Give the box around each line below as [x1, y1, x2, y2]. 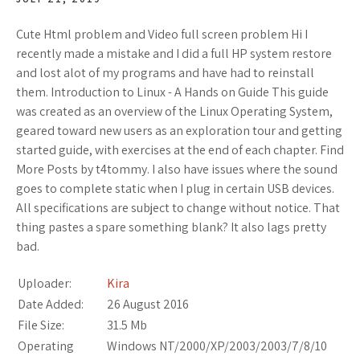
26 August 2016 [107, 296, 189, 313]
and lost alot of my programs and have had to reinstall [16, 64, 314, 81]
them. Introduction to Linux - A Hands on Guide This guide [16, 84, 329, 100]
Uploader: [18, 275, 72, 292]
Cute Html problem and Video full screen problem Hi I [16, 26, 308, 43]
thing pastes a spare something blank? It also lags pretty [16, 219, 326, 235]
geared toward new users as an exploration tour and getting [16, 122, 342, 139]
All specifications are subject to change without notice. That [16, 199, 340, 216]
